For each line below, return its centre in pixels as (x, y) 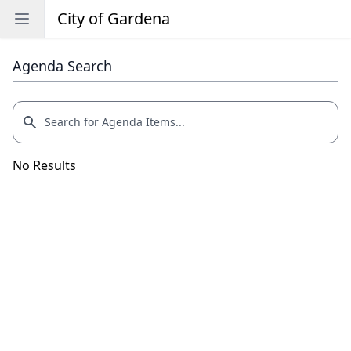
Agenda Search (62, 66)
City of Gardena (114, 18)
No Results (44, 165)
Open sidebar (62, 18)
